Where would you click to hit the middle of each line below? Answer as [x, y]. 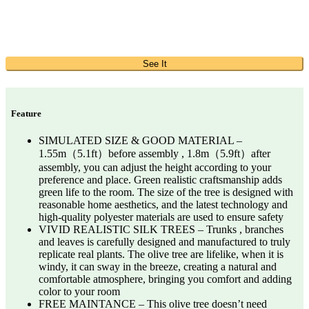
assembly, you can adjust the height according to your [155, 168]
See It [154, 64]
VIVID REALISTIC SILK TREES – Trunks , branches [161, 230]
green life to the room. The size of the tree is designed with [166, 192]
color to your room [79, 292]
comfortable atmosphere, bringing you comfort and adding [165, 279]
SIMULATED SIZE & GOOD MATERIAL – [140, 141]
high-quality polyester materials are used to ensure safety [161, 217]
